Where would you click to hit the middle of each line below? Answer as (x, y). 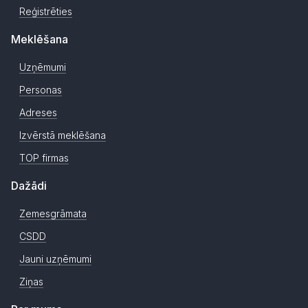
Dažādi (29, 186)
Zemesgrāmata (53, 214)
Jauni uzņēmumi (55, 259)
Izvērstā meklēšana (63, 135)
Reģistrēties (46, 12)
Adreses (38, 113)
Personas (41, 90)
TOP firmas (44, 158)
